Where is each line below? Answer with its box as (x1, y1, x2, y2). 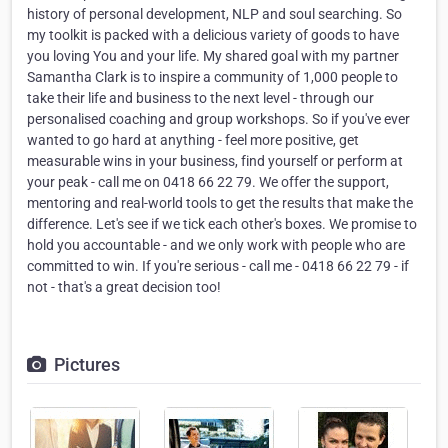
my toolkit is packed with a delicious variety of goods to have (27, 27, 399, 44)
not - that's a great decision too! (27, 279, 221, 296)
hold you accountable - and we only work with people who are (27, 237, 405, 254)
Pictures (50, 354, 120, 376)
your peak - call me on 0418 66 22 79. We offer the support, (27, 174, 389, 191)
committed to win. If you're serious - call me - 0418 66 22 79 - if (27, 258, 409, 275)
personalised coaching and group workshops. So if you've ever (27, 111, 410, 128)
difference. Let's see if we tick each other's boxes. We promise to (27, 216, 417, 233)
